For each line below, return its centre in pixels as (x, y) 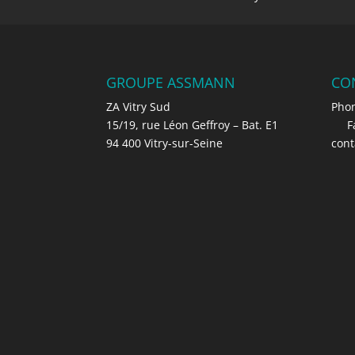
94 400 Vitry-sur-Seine (165, 143)
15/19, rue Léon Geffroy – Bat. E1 (193, 125)
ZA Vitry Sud (139, 107)
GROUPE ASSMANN (171, 83)
